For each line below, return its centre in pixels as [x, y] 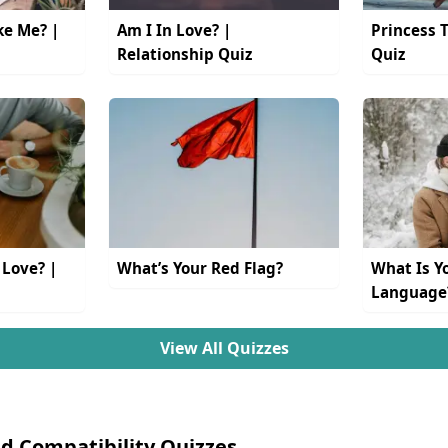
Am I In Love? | [174, 30]
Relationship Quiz [185, 54]
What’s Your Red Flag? [200, 268]
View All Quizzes [224, 348]
